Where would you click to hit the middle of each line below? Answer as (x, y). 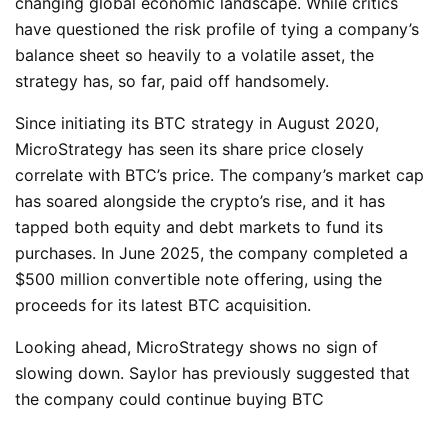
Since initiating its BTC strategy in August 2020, (197, 122)
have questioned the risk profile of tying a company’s (217, 28)
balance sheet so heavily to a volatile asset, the (194, 54)
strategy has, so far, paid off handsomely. (172, 80)
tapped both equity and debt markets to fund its (199, 226)
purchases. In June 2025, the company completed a (211, 252)
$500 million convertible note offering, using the (198, 278)
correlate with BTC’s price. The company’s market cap (219, 174)
